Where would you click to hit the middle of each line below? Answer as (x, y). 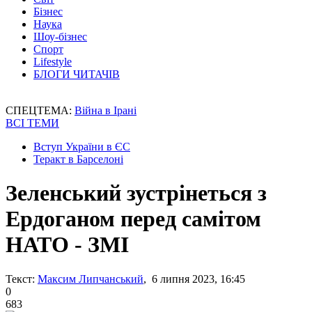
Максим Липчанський (91, 279)
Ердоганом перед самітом (133, 219)
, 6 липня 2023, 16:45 (194, 279)
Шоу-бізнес (60, 37)
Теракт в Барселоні (78, 159)
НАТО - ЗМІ (67, 245)
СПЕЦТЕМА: (40, 110)
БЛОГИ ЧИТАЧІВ (77, 74)
